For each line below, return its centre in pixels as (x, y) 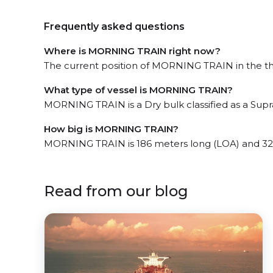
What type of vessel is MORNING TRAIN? (138, 90)
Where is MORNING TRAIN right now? (132, 51)
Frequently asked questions (114, 26)
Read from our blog (116, 191)
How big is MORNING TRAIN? (111, 129)
